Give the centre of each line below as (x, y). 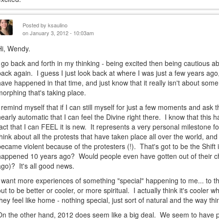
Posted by (35, 25)
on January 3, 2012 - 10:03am (58, 33)
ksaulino (58, 25)
